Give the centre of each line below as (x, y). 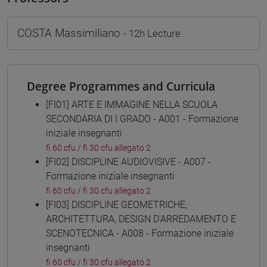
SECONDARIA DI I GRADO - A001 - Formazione (142, 119)
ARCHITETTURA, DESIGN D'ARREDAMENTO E (141, 219)
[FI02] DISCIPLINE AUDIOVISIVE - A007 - (128, 162)
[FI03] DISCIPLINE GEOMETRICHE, (117, 204)
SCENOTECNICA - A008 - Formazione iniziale (140, 233)
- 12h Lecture (152, 33)
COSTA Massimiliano (70, 33)
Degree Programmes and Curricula (121, 86)
